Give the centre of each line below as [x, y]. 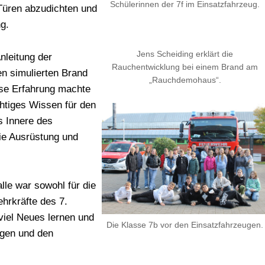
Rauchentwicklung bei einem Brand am [185, 67]
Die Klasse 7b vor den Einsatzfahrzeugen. [185, 224]
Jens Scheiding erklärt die [185, 54]
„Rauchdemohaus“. [185, 80]
